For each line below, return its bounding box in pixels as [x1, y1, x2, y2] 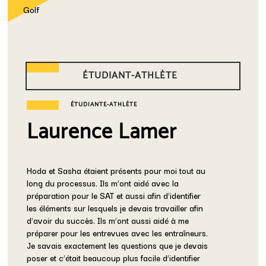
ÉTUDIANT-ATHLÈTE [83, 67, 178, 84]
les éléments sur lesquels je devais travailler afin [27, 201, 204, 215]
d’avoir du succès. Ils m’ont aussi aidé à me [27, 214, 189, 227]
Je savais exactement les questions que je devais [27, 239, 208, 252]
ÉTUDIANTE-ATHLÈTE [71, 99, 138, 110]
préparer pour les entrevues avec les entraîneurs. [27, 226, 208, 240]
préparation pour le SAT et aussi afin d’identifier [27, 189, 201, 202]
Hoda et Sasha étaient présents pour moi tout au [27, 164, 206, 178]
